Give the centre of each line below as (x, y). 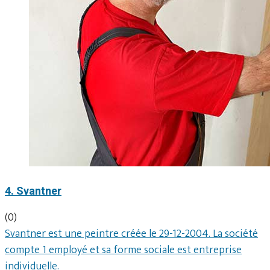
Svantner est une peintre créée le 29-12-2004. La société (131, 234)
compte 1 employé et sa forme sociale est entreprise (123, 250)
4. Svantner (33, 190)
